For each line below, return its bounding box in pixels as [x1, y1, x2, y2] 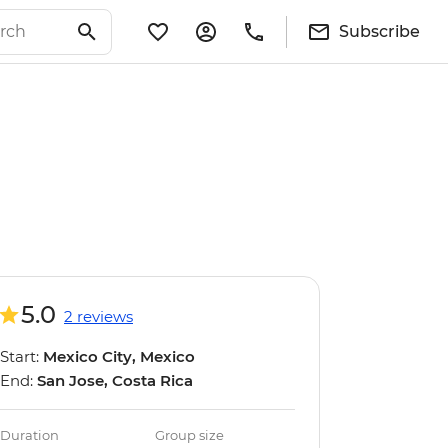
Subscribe [339, 21, 420, 41]
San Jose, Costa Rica [37, 371, 193, 390]
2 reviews [64, 307, 133, 326]
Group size [155, 427, 225, 443]
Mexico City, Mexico [43, 347, 195, 366]
